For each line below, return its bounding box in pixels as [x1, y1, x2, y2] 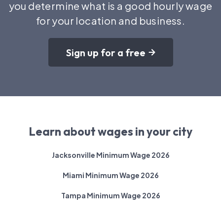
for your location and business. [36, 14, 185, 27]
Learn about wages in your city [29, 124, 192, 139]
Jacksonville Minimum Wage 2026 [51, 150, 170, 160]
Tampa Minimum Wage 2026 [61, 191, 160, 200]
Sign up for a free [66, 46, 146, 59]
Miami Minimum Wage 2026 [62, 171, 159, 180]
